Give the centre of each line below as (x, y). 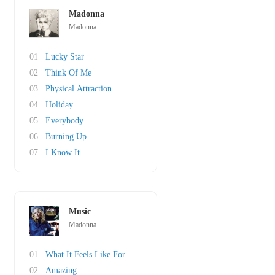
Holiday (59, 105)
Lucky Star (65, 57)
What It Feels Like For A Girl (98, 254)
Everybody (64, 121)
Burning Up (66, 137)
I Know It (63, 153)
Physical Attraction (79, 89)
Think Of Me (68, 73)
